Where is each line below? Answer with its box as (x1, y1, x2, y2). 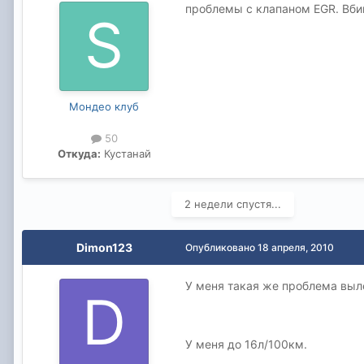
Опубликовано (185, 241, 258, 254)
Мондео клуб (69, 99, 139, 113)
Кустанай (100, 147, 151, 161)
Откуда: (57, 147, 101, 161)
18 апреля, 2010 (258, 241, 334, 254)
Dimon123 (76, 240, 132, 255)
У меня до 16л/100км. (185, 337, 307, 352)
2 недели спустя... (184, 197, 281, 211)
